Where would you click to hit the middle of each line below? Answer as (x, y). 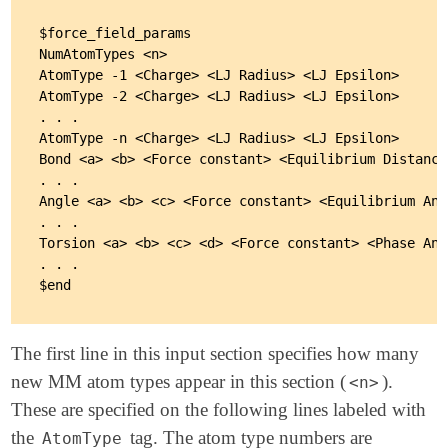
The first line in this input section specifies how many (215, 354)
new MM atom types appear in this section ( (179, 382)
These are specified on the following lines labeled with (219, 410)
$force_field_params (115, 33)
